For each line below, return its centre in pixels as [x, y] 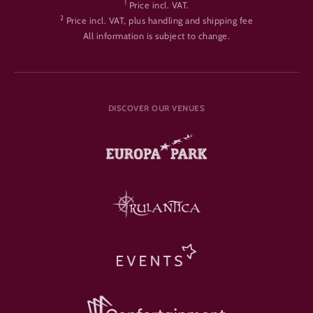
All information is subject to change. [156, 36]
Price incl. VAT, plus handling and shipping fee [160, 20]
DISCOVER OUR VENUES [156, 108]
